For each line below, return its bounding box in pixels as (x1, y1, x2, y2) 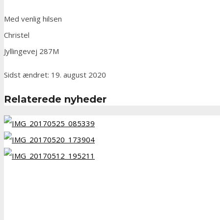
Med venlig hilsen (4, 14, 62, 24)
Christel (4, 30, 29, 40)
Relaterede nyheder (4, 93, 107, 106)
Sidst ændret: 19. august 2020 (4, 70, 106, 80)
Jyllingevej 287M (4, 46, 59, 56)
